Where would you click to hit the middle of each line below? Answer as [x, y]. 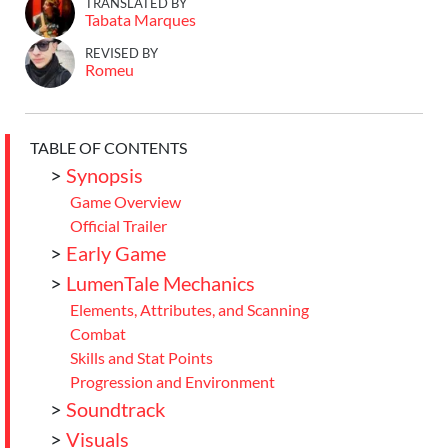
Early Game [116, 253]
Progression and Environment [172, 381]
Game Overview [125, 201]
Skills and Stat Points [141, 357]
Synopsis [104, 175]
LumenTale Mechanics [160, 283]
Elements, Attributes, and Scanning [189, 309]
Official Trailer [118, 225]
